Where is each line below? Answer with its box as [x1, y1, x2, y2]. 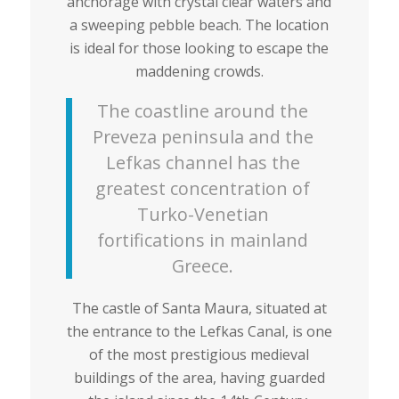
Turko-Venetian [136, 202, 269, 227]
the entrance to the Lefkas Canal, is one [66, 321, 332, 341]
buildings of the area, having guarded [73, 367, 325, 387]
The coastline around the [97, 99, 309, 124]
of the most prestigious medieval [89, 344, 310, 364]
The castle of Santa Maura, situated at [71, 297, 327, 318]
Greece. [172, 254, 234, 279]
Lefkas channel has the [105, 151, 300, 175]
